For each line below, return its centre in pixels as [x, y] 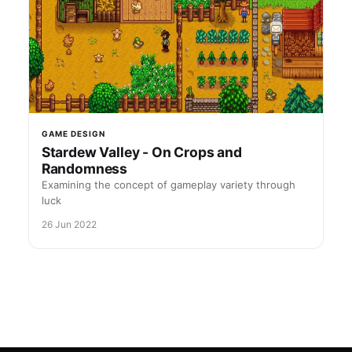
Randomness [84, 169]
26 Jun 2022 [69, 225]
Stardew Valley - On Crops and [141, 152]
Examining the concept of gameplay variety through [168, 185]
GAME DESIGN [73, 134]
